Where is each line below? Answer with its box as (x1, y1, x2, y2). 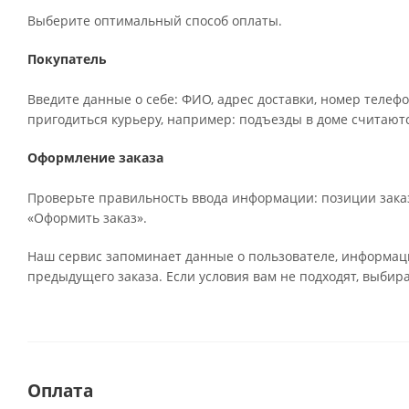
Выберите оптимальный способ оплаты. (27, 12, 286, 29)
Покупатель (27, 50, 107, 68)
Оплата (27, 379, 93, 402)
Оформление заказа (27, 149, 163, 166)
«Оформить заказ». (27, 209, 147, 226)
